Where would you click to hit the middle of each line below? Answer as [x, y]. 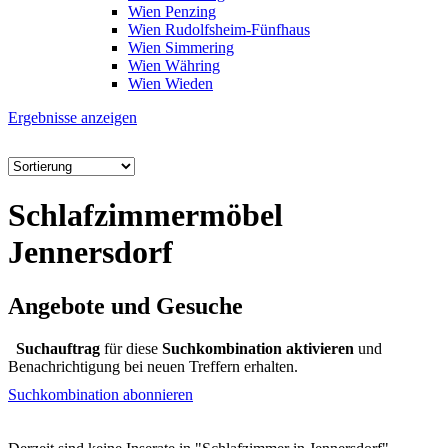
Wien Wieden [170, 83]
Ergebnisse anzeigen [72, 117]
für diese [131, 348]
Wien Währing [174, 65]
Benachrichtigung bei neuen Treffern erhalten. [153, 366]
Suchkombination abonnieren [100, 394]
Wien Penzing [172, 11]
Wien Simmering [181, 47]
